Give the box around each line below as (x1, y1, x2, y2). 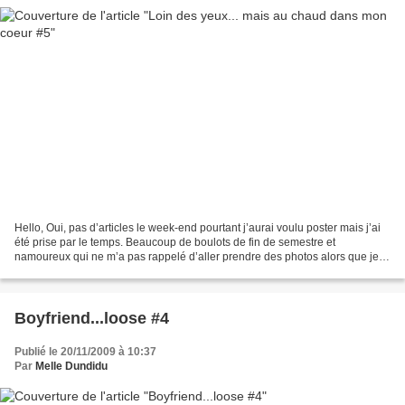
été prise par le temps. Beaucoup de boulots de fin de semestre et (14, 235, 335, 249)
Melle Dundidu (35, 359, 108, 372)
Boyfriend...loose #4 (14, 308, 169, 327)
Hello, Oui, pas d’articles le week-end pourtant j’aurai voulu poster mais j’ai (14, 221, 381, 234)
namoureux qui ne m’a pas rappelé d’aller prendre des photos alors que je (14, 250, 379, 263)
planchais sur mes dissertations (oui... (14, 264, 199, 278)
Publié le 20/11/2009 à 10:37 (14, 344, 156, 358)
